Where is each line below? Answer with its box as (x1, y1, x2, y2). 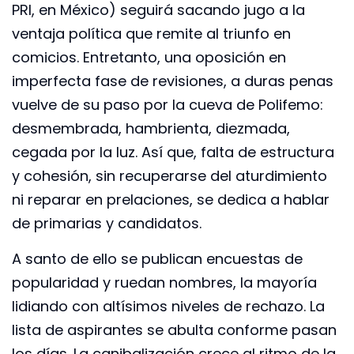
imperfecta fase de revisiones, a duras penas (12, 71, 333, 92)
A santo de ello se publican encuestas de (12, 248, 303, 269)
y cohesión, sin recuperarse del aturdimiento (12, 166, 327, 186)
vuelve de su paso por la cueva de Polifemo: (12, 95, 323, 115)
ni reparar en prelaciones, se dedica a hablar (12, 190, 330, 210)
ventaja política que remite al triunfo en (12, 24, 291, 44)
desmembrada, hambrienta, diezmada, (12, 119, 290, 139)
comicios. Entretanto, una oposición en (12, 47, 286, 68)
